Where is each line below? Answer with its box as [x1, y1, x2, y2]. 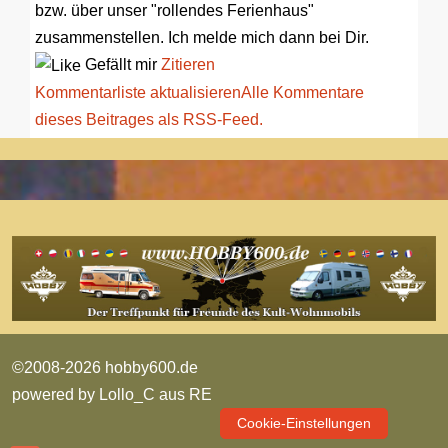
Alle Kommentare [241, 83, 364, 101]
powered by [12, 386, 99, 404]
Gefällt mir [81, 55, 161, 73]
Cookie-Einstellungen [237, 415, 371, 432]
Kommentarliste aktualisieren [35, 83, 241, 101]
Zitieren [161, 55, 215, 73]
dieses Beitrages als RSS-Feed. [35, 110, 263, 128]
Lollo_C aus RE [99, 386, 212, 404]
